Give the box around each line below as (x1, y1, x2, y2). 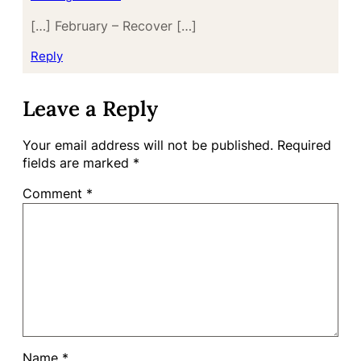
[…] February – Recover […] (31, 18, 197, 35)
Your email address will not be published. (23, 137, 273, 154)
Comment (23, 185, 86, 202)
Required (277, 137, 331, 154)
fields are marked (23, 155, 133, 172)
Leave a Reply (23, 95, 158, 122)
